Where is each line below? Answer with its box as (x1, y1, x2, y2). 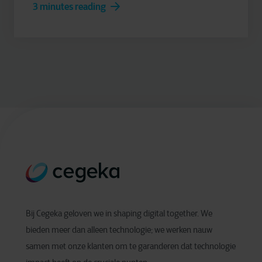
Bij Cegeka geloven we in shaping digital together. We (26, 208, 212, 219)
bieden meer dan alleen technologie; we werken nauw (26, 224, 212, 235)
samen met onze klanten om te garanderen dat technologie (26, 240, 236, 251)
